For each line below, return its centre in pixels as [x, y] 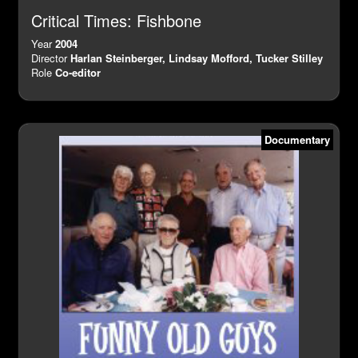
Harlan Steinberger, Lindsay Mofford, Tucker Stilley [197, 58]
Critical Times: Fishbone [116, 21]
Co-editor [78, 73]
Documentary [297, 140]
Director [51, 58]
